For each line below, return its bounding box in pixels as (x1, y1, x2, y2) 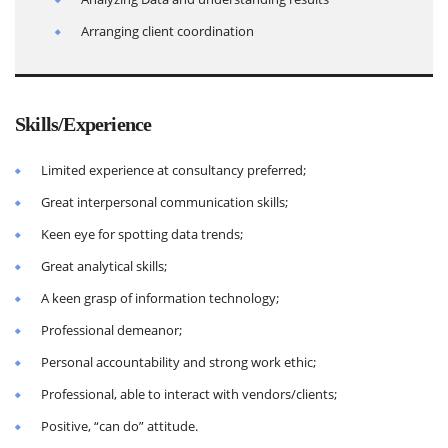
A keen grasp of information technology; (41, 289, 279, 307)
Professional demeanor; (41, 321, 182, 339)
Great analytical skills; (41, 257, 167, 275)
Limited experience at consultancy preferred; (41, 161, 306, 179)
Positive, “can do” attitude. (41, 417, 198, 435)
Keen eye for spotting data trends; (41, 225, 243, 243)
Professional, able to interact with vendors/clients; (41, 385, 337, 403)
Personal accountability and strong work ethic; (41, 353, 316, 371)
